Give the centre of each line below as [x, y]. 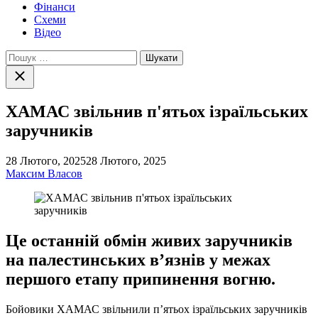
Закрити [28, 72]
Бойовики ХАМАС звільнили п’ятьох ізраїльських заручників [157, 309]
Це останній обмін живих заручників [149, 241]
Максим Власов [44, 174]
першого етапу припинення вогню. [141, 279]
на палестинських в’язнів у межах [138, 260]
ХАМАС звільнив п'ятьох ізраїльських [157, 112]
